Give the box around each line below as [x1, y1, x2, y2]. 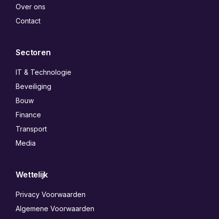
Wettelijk [16, 170, 48, 180]
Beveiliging [16, 82, 52, 91]
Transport [16, 125, 47, 133]
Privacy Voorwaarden [16, 190, 86, 199]
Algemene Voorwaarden [16, 204, 95, 213]
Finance [16, 110, 42, 119]
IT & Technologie [16, 68, 72, 77]
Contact [16, 17, 41, 25]
